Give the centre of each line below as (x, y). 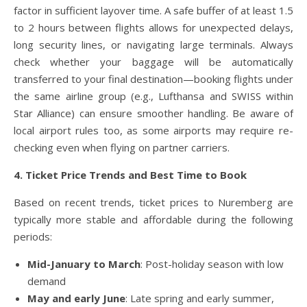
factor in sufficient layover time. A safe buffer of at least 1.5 (153, 11)
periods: (33, 237)
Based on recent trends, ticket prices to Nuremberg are (153, 202)
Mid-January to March (84, 264)
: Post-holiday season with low (212, 264)
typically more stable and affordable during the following (153, 220)
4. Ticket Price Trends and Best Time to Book (130, 175)
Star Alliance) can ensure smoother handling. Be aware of (153, 113)
